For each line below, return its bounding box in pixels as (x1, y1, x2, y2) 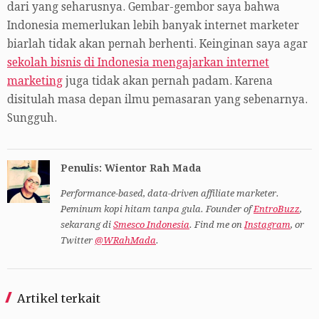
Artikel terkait (17, 291, 100, 306)
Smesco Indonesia (113, 219, 189, 231)
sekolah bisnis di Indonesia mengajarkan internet (7, 56, 269, 70)
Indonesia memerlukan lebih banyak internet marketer (7, 19, 299, 33)
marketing (7, 75, 63, 88)
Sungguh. (7, 112, 57, 125)
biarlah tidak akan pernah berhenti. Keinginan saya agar (7, 38, 308, 51)
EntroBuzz (253, 204, 300, 215)
